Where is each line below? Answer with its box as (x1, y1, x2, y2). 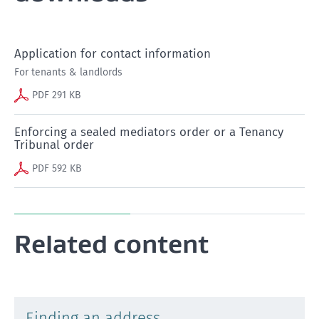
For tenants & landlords (14, 66, 122, 78)
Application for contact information (14, 46, 211, 61)
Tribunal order (14, 137, 94, 152)
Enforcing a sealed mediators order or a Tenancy (14, 124, 283, 140)
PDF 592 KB (32, 162, 81, 174)
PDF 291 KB (32, 88, 80, 101)
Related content (14, 226, 209, 260)
